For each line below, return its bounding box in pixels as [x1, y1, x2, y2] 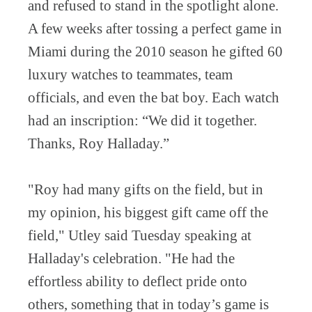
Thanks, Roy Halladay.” [28, 134, 169, 152]
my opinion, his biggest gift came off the [28, 203, 268, 221]
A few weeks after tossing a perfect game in [28, 19, 282, 37]
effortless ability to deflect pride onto [28, 272, 247, 290]
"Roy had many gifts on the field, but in [28, 180, 263, 198]
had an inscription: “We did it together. [28, 111, 257, 129]
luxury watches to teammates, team [28, 65, 233, 83]
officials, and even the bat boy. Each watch [28, 88, 279, 106]
